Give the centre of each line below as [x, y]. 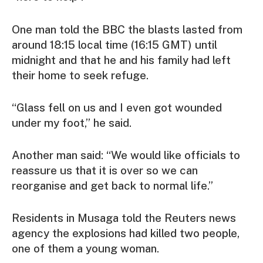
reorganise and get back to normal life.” [112, 186]
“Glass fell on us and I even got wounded [117, 107]
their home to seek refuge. [80, 75]
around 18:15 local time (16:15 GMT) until [114, 44]
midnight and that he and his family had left [121, 60]
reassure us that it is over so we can [105, 171]
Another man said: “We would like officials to [126, 155]
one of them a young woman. [85, 249]
